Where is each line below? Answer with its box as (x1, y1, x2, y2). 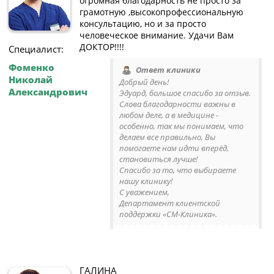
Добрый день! (119, 76, 169, 88)
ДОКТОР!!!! (80, 40, 124, 53)
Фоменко (9, 61, 54, 73)
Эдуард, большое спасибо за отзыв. (119, 87, 251, 99)
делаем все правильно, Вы (119, 131, 215, 143)
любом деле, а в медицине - (119, 109, 218, 121)
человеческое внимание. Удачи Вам (80, 29, 234, 41)
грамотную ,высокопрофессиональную (80, 6, 243, 18)
